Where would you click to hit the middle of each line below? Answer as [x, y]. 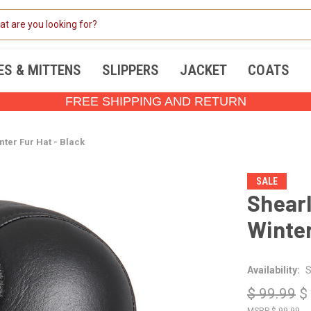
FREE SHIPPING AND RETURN [155, 101]
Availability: [274, 270]
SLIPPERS [130, 70]
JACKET [203, 70]
